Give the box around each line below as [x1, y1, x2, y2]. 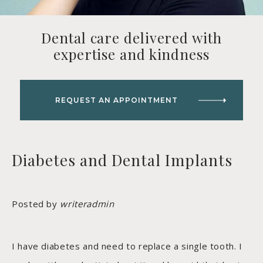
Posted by [12, 198, 60, 210]
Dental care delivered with [41, 28, 222, 48]
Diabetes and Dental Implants [12, 150, 232, 171]
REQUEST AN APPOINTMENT [55, 96, 178, 105]
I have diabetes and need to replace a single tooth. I [12, 240, 242, 252]
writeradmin [60, 198, 114, 210]
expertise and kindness [53, 45, 210, 64]
